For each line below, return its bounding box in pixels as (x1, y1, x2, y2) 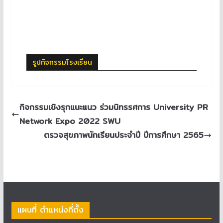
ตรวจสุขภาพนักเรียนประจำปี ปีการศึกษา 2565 (44, 128, 204, 141)
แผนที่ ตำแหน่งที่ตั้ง (17, 204, 84, 216)
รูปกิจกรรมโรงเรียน (32, 56, 92, 68)
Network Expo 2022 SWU (19, 114, 120, 127)
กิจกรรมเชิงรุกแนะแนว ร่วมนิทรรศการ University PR (19, 101, 208, 113)
